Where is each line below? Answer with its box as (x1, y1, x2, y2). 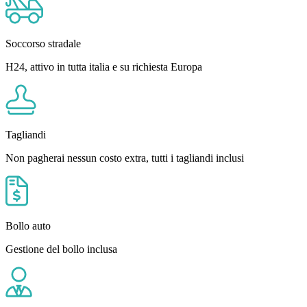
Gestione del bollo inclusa (5, 243, 117, 255)
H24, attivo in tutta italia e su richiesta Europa (5, 60, 202, 73)
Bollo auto (5, 219, 51, 232)
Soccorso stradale (5, 37, 81, 49)
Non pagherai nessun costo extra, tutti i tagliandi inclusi (5, 151, 244, 164)
